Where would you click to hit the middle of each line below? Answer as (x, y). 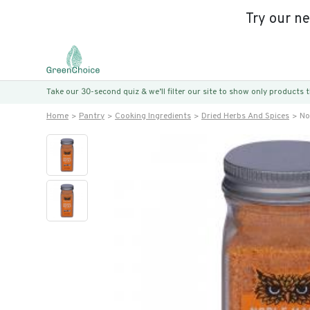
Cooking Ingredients (153, 116)
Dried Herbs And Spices (245, 116)
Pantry (92, 116)
